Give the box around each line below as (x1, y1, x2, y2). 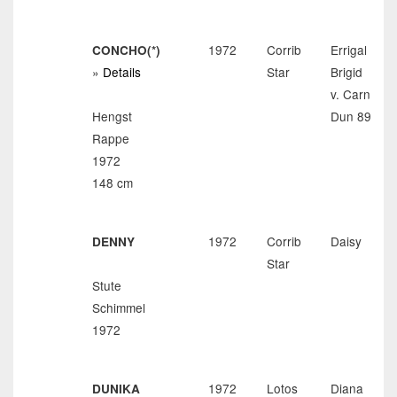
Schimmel (92, 299, 145, 316)
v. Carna (331, 85, 378, 103)
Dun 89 (331, 107, 371, 125)
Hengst (92, 107, 132, 125)
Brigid (331, 63, 362, 81)
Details (103, 63, 141, 81)
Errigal (331, 41, 367, 58)
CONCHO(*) (92, 42, 160, 58)
